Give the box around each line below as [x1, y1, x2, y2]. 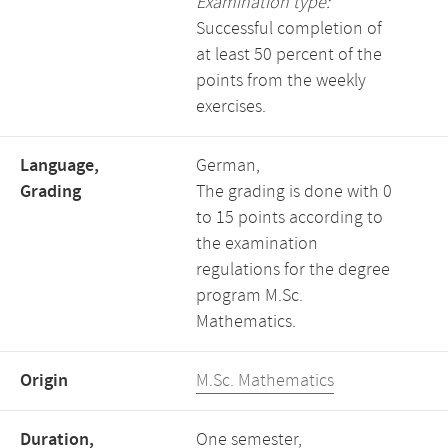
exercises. [196, 95, 266, 119]
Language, [20, 154, 99, 178]
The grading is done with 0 [196, 180, 392, 204]
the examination [196, 232, 318, 256]
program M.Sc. [196, 284, 303, 308]
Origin [20, 369, 68, 393]
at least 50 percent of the [196, 43, 382, 67]
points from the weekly [196, 69, 366, 93]
